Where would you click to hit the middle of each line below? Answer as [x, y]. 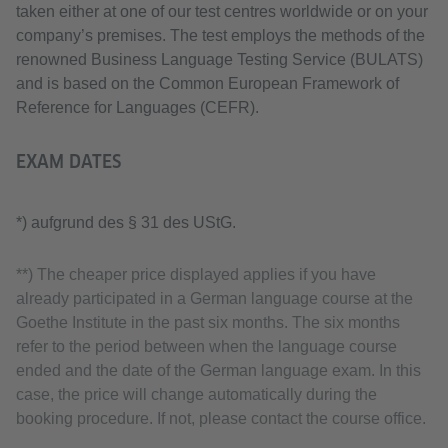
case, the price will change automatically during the [196, 394]
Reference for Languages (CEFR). [137, 107]
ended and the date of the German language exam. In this [218, 370]
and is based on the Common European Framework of [207, 83]
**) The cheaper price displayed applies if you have [196, 274]
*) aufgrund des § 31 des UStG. [126, 222]
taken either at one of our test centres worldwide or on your [222, 11]
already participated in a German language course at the [214, 298]
